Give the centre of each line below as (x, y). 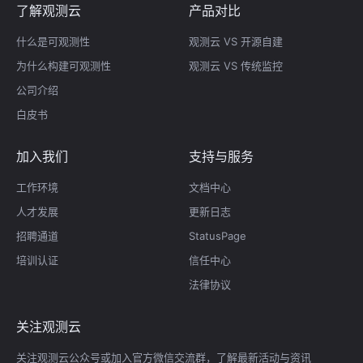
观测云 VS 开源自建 (236, 41)
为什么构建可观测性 (64, 65)
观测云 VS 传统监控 (236, 65)
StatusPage (218, 235)
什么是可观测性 (53, 41)
